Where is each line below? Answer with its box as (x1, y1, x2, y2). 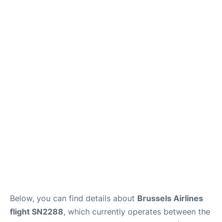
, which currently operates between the (63, 206, 210, 217)
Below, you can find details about (10, 193, 137, 203)
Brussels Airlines (137, 193, 203, 203)
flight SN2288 (10, 206, 63, 217)
